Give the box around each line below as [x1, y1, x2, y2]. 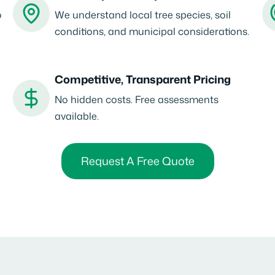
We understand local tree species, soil [55, 8, 231, 21]
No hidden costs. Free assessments [55, 93, 219, 106]
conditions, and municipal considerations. [55, 25, 250, 38]
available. [55, 109, 99, 123]
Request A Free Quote [80, 153, 195, 169]
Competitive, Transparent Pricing [55, 71, 231, 87]
